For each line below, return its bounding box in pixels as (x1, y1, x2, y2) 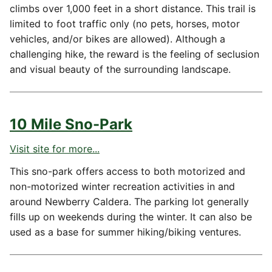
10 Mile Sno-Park (10, 115, 132, 133)
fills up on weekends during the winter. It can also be (10, 211, 252, 223)
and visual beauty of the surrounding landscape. (10, 63, 231, 75)
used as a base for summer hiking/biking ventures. (10, 226, 241, 238)
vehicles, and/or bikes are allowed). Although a (10, 33, 225, 45)
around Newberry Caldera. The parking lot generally (10, 195, 249, 208)
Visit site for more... (10, 143, 100, 155)
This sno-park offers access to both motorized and (10, 165, 245, 177)
